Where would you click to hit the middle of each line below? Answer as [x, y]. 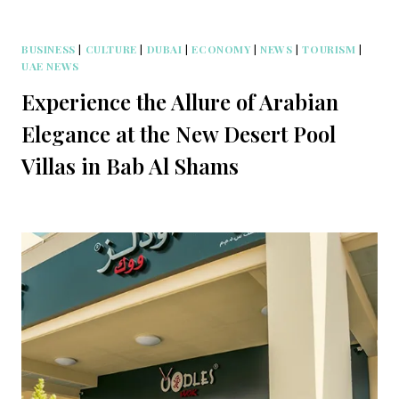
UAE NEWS [50, 65]
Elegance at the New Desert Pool [179, 133]
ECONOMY [221, 49]
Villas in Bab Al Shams [130, 165]
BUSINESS [49, 49]
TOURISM [329, 49]
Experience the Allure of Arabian [180, 101]
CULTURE [111, 49]
